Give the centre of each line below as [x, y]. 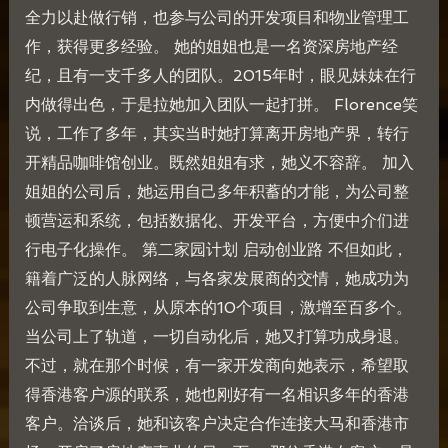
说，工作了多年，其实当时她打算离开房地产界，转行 [216, 134]
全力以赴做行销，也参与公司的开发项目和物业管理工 [216, 18]
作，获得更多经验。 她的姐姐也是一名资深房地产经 [211, 47]
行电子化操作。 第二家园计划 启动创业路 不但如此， [216, 250]
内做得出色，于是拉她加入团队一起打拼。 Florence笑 [221, 105]
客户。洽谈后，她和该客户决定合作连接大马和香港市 [216, 424]
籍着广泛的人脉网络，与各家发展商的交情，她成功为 [216, 279]
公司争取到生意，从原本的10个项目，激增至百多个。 [218, 308]
